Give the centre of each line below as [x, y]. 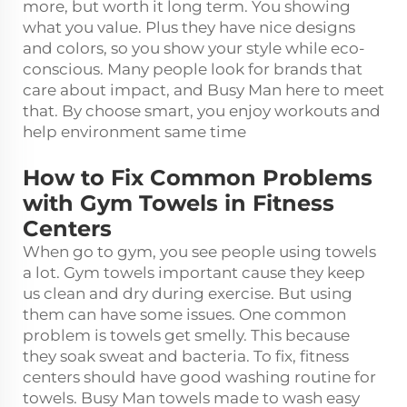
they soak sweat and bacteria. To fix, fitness [186, 356]
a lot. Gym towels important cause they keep [194, 272]
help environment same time [134, 131]
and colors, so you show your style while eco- [194, 48]
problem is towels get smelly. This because [186, 335]
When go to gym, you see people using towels [199, 251]
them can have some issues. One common [184, 314]
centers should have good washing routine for [199, 377]
